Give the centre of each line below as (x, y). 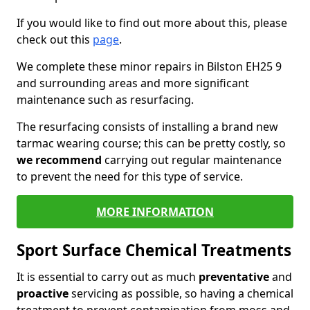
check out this (55, 39)
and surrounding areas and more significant (133, 83)
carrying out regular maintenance (192, 160)
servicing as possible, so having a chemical (181, 293)
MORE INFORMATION (155, 212)
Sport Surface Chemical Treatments (154, 250)
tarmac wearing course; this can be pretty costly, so (151, 143)
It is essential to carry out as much (108, 277)
